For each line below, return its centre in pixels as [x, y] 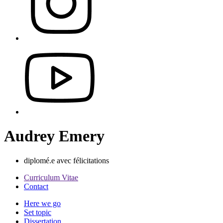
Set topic [38, 212]
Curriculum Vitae [51, 177]
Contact [36, 186]
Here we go [42, 203]
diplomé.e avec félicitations [66, 160]
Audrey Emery [54, 136]
